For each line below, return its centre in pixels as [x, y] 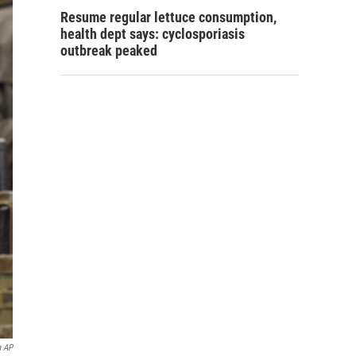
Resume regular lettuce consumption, [168, 17]
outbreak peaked [109, 50]
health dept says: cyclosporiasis [153, 34]
